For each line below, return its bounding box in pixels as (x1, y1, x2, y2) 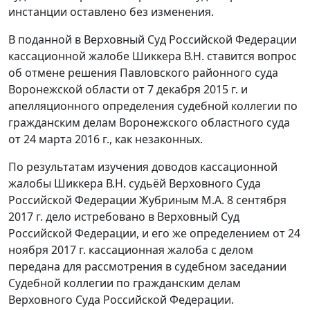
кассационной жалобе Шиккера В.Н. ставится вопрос (8, 48, 297, 64)
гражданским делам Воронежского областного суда (8, 115, 290, 131)
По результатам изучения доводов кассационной (8, 159, 277, 175)
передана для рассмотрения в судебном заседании (8, 259, 286, 275)
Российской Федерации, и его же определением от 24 (8, 226, 300, 241)
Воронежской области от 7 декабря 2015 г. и (8, 82, 248, 98)
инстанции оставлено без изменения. (8, 4, 214, 20)
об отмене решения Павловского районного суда (8, 65, 278, 81)
